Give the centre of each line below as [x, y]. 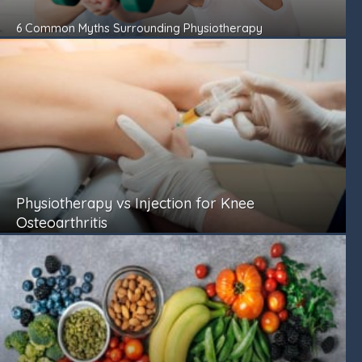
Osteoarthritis [62, 222]
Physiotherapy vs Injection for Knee [135, 203]
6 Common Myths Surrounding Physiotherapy [139, 27]
